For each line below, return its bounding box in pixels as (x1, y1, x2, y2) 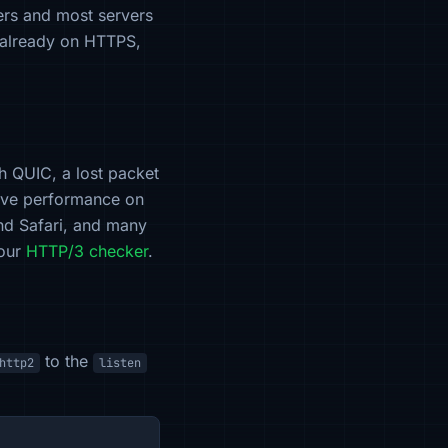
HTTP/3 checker (26, 241, 148, 261)
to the (40, 351, 93, 371)
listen (99, 355, 141, 371)
